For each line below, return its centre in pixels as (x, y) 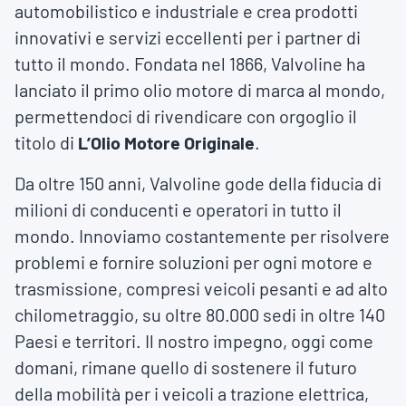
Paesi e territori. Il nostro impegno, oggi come (194, 341)
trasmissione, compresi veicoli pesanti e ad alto (201, 289)
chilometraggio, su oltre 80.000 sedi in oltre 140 (200, 315)
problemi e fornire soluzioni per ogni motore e (193, 262)
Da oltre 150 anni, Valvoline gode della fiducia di (198, 184)
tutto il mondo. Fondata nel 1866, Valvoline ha (190, 64)
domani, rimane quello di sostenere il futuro (186, 367)
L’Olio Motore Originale (166, 143)
